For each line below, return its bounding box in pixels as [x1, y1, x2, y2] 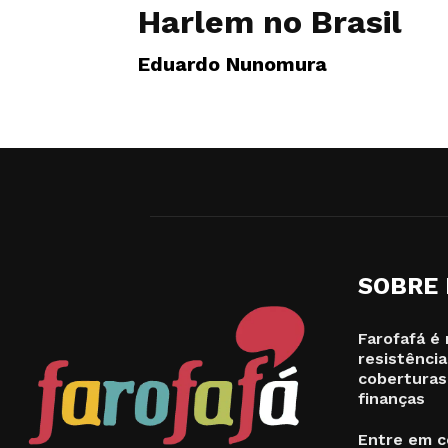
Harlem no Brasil [138, 3, 402, 41]
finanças [358, 389, 425, 408]
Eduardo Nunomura [138, 52, 327, 76]
